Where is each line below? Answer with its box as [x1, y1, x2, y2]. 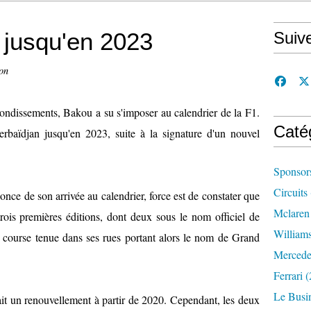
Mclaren [274, 205, 310, 220]
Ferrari [274, 268, 303, 283]
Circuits [274, 185, 308, 199]
